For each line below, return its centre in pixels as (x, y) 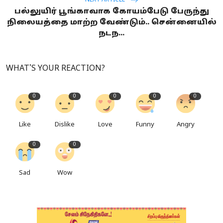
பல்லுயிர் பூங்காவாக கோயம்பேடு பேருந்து (111, 11)
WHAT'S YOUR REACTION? (56, 68)
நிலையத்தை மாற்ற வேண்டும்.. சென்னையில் (111, 22)
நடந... (111, 33)
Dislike (65, 125)
